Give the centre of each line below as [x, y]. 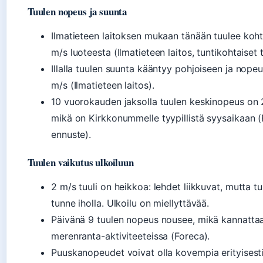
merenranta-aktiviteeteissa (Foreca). [131, 236]
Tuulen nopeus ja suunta [77, 12]
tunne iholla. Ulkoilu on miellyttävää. [130, 203]
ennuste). [71, 135]
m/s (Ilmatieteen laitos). [103, 85]
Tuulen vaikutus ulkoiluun [81, 163]
